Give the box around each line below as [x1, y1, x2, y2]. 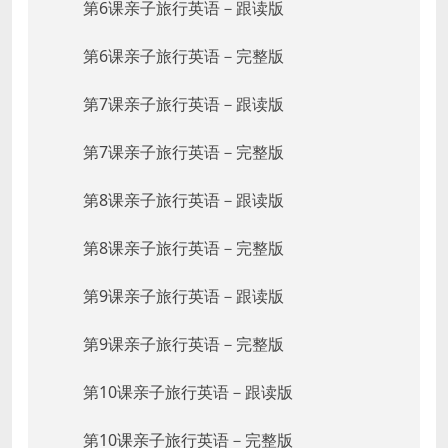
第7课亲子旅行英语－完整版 [83, 141, 284, 164]
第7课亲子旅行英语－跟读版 [83, 93, 284, 116]
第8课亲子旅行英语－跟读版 [83, 189, 284, 212]
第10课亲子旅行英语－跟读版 [83, 381, 293, 404]
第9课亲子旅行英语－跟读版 [83, 285, 284, 308]
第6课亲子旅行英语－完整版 [83, 45, 284, 68]
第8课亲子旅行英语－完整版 [83, 237, 284, 260]
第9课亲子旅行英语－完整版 [83, 333, 284, 356]
